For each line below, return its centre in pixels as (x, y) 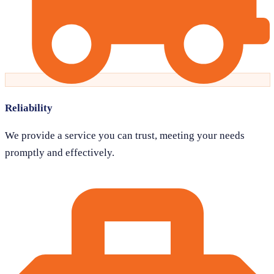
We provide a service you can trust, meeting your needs (125, 135)
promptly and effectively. (60, 153)
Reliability (29, 108)
